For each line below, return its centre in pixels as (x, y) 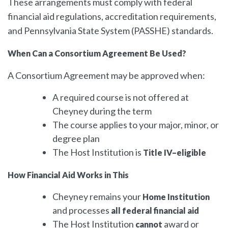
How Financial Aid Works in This (68, 175)
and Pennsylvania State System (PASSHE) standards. (110, 30)
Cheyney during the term (102, 111)
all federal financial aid (155, 210)
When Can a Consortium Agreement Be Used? (97, 53)
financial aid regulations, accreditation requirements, (112, 16)
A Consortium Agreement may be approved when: (106, 75)
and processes (82, 210)
